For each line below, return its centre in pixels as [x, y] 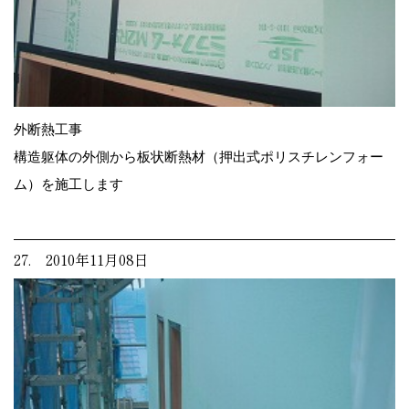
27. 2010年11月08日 [81, 259]
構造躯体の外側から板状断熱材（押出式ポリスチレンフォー [199, 156]
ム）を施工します [68, 184]
